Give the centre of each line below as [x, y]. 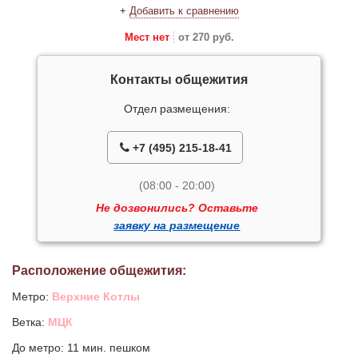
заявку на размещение [177, 226]
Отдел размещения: [177, 109]
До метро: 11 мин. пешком [81, 348]
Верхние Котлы [96, 297]
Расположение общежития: [99, 271]
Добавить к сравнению [184, 11]
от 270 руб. [206, 38]
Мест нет [147, 38]
